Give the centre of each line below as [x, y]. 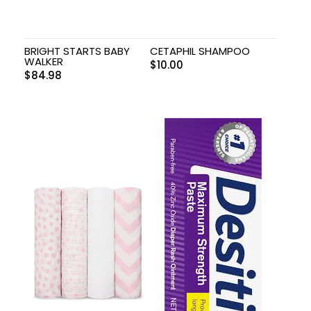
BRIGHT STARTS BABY [77, 51]
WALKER [44, 61]
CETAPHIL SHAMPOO [200, 51]
